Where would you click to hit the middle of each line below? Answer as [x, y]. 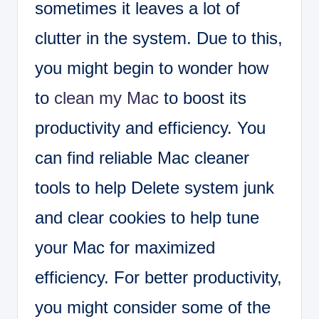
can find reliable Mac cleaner [142, 158]
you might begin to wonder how [152, 68]
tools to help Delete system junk [155, 188]
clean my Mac [106, 98]
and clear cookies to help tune [147, 218]
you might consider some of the [153, 308]
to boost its [203, 98]
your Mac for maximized [125, 248]
